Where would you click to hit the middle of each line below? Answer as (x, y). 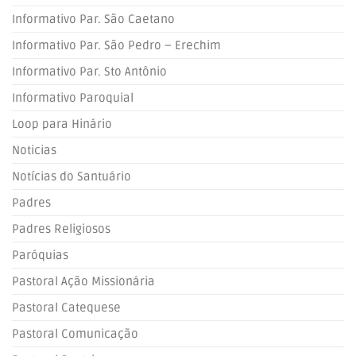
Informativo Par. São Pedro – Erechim (116, 45)
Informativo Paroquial (73, 98)
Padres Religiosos (61, 229)
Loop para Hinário (62, 124)
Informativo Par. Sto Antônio (89, 72)
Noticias (34, 150)
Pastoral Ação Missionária (83, 281)
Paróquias (40, 255)
